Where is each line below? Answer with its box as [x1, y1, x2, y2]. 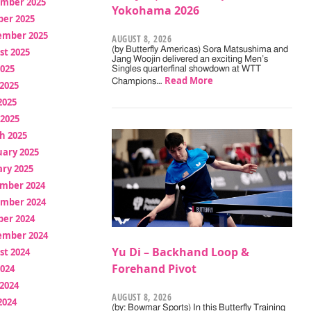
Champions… [112, 76, 165, 86]
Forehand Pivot [112, 260, 197, 276]
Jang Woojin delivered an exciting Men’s [112, 54, 269, 64]
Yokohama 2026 [112, 2, 200, 18]
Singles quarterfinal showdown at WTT [112, 64, 262, 74]
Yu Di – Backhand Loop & [112, 244, 250, 260]
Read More [165, 74, 214, 87]
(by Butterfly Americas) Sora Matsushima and [112, 44, 289, 54]
